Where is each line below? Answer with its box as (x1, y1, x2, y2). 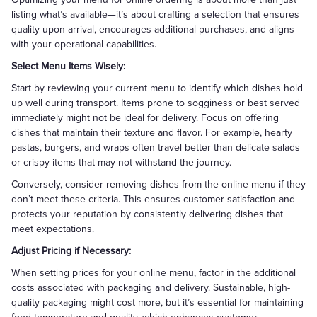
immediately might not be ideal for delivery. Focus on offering (11, 112, 279, 124)
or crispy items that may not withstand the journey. (11, 156, 231, 168)
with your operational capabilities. (11, 38, 156, 50)
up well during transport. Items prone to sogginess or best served (11, 97, 300, 109)
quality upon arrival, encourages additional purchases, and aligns (11, 23, 294, 35)
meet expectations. (11, 223, 94, 235)
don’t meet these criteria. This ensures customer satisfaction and (11, 193, 295, 205)
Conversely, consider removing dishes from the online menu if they (11, 178, 306, 190)
